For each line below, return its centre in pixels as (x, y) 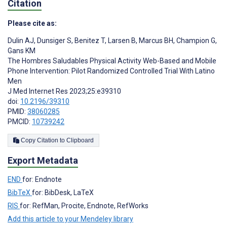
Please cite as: (32, 24)
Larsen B (121, 41)
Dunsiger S (53, 41)
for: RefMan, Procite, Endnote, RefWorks (84, 206)
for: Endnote (42, 180)
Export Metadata (43, 161)
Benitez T (89, 41)
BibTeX (20, 193)
